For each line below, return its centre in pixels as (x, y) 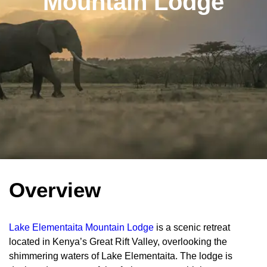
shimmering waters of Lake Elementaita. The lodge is (121, 256)
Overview (55, 190)
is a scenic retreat (192, 228)
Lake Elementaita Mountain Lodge (81, 228)
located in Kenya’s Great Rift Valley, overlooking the (118, 242)
